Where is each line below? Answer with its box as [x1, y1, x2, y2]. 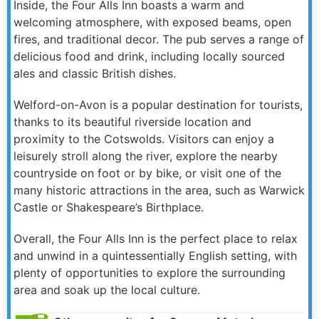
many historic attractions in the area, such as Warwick [14, 182, 305, 197]
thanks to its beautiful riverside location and [14, 114, 251, 129]
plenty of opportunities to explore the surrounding [14, 265, 286, 280]
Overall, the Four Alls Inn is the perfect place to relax [14, 231, 298, 246]
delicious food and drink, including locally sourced [14, 48, 285, 63]
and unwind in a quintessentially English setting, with [14, 248, 297, 263]
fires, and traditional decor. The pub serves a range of [14, 31, 304, 46]
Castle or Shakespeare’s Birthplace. [14, 199, 204, 214]
